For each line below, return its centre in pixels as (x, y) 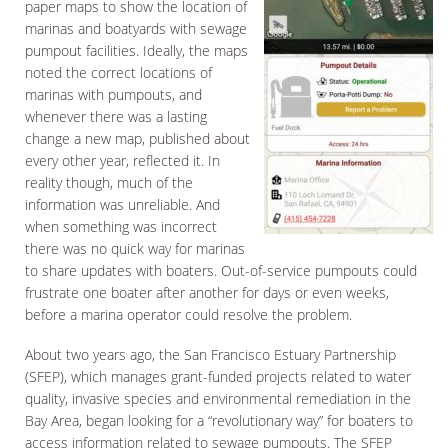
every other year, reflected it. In (122, 160)
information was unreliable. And (122, 204)
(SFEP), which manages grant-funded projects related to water (218, 376)
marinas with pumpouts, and (113, 94)
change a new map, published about (137, 138)
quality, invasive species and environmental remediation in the (218, 398)
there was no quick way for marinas (135, 248)
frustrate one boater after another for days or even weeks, (207, 292)
